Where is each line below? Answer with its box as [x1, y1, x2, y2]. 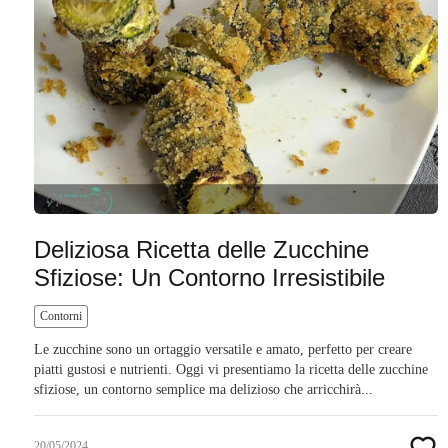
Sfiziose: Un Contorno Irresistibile [34, 264, 385, 292]
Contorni [40, 309, 82, 324]
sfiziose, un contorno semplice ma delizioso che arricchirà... [34, 382, 373, 398]
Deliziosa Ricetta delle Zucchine [34, 236, 369, 264]
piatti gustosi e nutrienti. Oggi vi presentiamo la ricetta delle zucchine [34, 362, 428, 378]
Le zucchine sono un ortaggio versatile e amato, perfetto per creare [34, 342, 412, 358]
